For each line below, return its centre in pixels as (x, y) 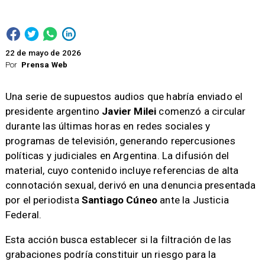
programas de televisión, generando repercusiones (120, 140)
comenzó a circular (201, 111)
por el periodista (43, 200)
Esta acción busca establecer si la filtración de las (118, 240)
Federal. (23, 214)
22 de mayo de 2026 (43, 53)
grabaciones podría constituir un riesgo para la (111, 255)
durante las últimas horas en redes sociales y (108, 126)
